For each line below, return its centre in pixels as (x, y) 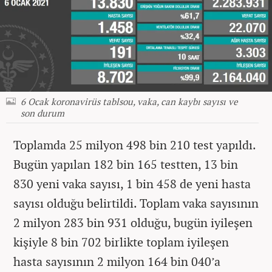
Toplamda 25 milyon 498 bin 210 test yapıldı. (134, 144)
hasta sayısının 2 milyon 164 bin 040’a (117, 261)
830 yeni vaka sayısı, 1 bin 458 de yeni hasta (132, 183)
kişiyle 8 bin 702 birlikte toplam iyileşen (121, 242)
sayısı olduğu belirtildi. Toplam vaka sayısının (136, 203)
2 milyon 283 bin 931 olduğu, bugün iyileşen (133, 222)
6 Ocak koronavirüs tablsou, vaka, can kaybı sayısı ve (129, 101)
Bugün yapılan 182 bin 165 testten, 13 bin (126, 164)
